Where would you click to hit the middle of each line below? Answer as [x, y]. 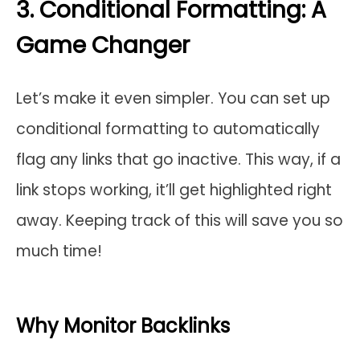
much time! [59, 251]
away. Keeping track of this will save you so [180, 220]
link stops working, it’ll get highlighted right [174, 190]
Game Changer [103, 45]
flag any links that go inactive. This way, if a [178, 159]
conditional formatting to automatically [168, 129]
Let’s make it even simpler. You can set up [173, 98]
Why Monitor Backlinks [123, 325]
